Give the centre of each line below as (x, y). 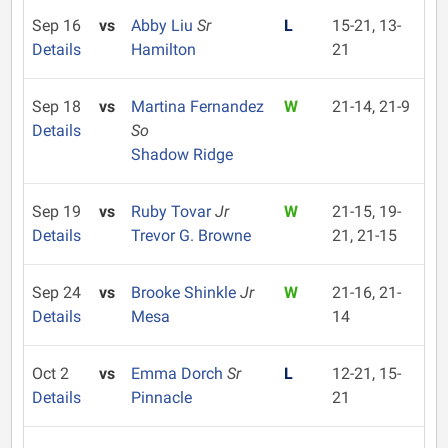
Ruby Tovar (172, 211)
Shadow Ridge (181, 154)
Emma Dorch (178, 373)
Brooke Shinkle (185, 292)
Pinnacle (161, 397)
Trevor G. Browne (190, 235)
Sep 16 (56, 25)
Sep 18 (56, 106)
